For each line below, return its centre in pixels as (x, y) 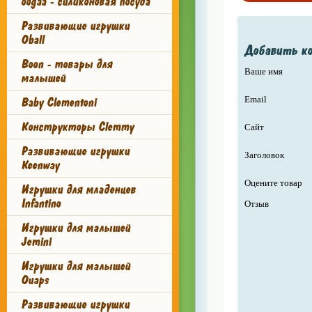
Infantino (41, 203)
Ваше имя (263, 71)
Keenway (40, 165)
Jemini (36, 242)
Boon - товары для (67, 64)
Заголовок (264, 155)
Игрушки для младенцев (78, 189)
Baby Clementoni (58, 102)
